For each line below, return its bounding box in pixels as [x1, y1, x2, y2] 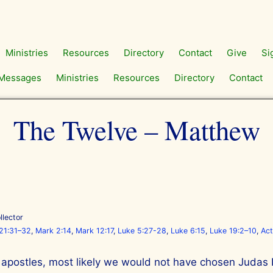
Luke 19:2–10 [210, 226, 257, 236]
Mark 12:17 [76, 226, 113, 236]
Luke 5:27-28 [118, 226, 166, 236]
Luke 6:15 [171, 226, 205, 236]
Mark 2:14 [35, 226, 71, 236]
